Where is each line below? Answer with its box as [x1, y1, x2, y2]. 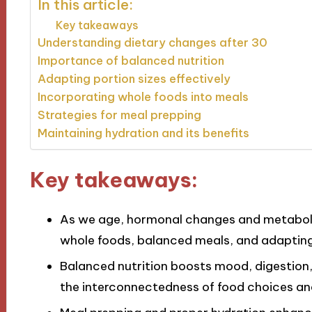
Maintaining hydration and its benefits [37, 126, 249, 141]
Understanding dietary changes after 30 [37, 36, 267, 50]
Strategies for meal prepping [37, 108, 201, 123]
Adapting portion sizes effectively [37, 72, 231, 86]
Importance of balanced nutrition [37, 54, 224, 68]
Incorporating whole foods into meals [37, 90, 249, 104]
